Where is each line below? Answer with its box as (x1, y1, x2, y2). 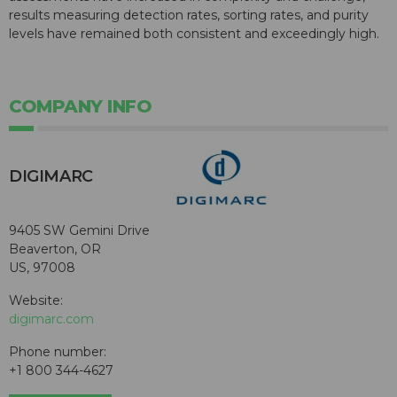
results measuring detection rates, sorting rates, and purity (9, 7, 369, 24)
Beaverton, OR (9, 240, 101, 257)
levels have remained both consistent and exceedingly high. (9, 26, 379, 43)
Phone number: (9, 343, 106, 360)
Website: (9, 292, 63, 308)
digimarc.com (9, 310, 94, 327)
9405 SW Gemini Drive (9, 222, 150, 238)
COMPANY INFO (9, 96, 152, 118)
